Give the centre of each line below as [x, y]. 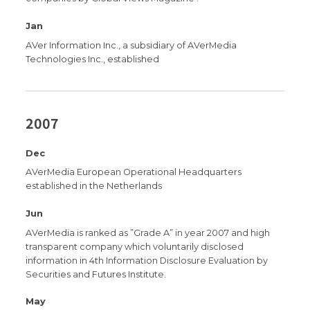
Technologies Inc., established [93, 59]
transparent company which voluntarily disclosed [135, 246]
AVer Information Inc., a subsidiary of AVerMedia [131, 45]
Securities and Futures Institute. [96, 274]
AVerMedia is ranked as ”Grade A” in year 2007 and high [148, 232]
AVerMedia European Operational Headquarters [134, 172]
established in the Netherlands [94, 186]
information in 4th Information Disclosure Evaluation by [147, 260]
